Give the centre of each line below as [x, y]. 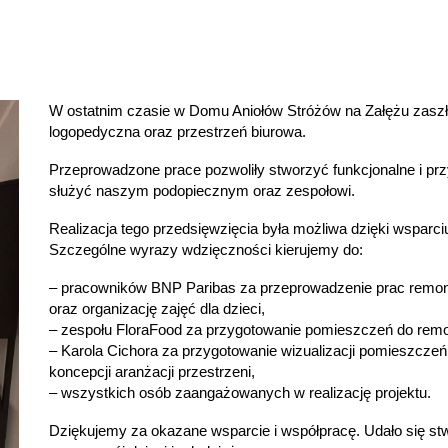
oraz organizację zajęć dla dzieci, [157, 308]
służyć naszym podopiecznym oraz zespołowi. [202, 191]
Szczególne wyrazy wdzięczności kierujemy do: [206, 249]
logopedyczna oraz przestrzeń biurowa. [177, 132]
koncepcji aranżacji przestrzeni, [152, 371]
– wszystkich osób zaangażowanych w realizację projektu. [240, 392]
